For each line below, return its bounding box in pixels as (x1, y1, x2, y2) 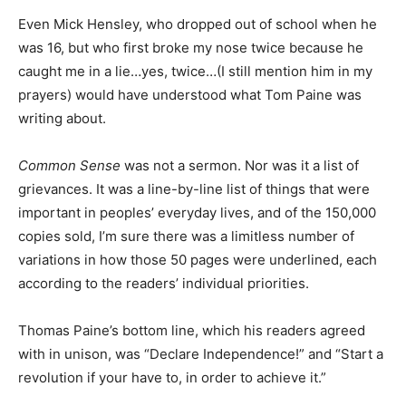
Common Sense (18, 156, 121, 174)
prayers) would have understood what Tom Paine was (18, 85, 362, 103)
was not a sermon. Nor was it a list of (121, 156, 359, 174)
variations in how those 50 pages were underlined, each (18, 250, 377, 268)
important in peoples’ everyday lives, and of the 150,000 (18, 203, 376, 221)
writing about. (18, 109, 106, 127)
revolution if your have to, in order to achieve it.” (18, 368, 326, 386)
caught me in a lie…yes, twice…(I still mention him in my (18, 62, 372, 80)
